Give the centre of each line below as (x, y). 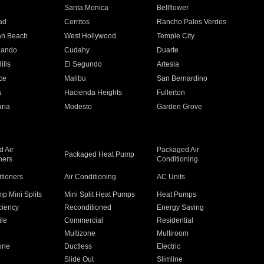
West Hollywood (90, 36)
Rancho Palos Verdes (192, 22)
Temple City (176, 36)
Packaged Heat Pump (99, 154)
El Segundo (83, 64)
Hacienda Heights (93, 93)
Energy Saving (181, 207)
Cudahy (77, 50)
